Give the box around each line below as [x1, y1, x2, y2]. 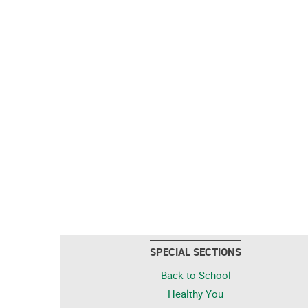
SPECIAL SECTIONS [150, 245, 241, 258]
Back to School [160, 268, 231, 282]
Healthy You [168, 287, 223, 300]
